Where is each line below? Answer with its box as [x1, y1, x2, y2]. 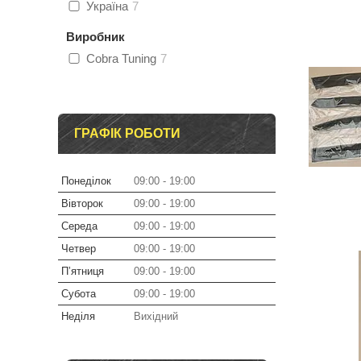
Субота [61, 288, 96, 300]
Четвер [61, 243, 96, 255]
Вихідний [134, 310, 178, 322]
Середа [61, 220, 98, 232]
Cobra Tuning [86, 52, 156, 65]
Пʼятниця [61, 265, 104, 277]
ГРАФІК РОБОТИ [74, 127, 180, 140]
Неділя [61, 310, 95, 322]
